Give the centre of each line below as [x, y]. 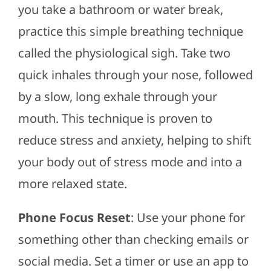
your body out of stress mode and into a [130, 162]
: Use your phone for [188, 217]
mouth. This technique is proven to [115, 118]
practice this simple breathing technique [130, 31]
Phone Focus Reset [74, 217]
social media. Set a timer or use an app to [133, 261]
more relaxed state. [72, 183]
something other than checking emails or [133, 239]
